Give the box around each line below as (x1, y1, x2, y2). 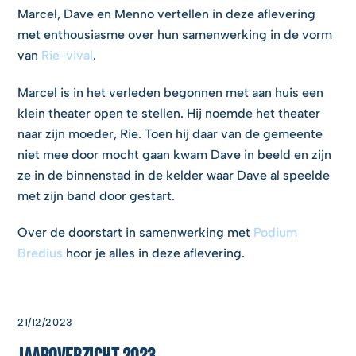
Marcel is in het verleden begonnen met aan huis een (17, 84, 324, 100)
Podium (253, 225, 298, 241)
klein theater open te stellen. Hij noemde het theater (17, 105, 321, 121)
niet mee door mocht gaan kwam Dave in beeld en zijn (17, 146, 332, 162)
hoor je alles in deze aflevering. (63, 246, 246, 261)
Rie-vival (41, 47, 94, 63)
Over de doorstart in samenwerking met (17, 225, 254, 241)
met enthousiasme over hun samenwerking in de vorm (17, 26, 333, 42)
